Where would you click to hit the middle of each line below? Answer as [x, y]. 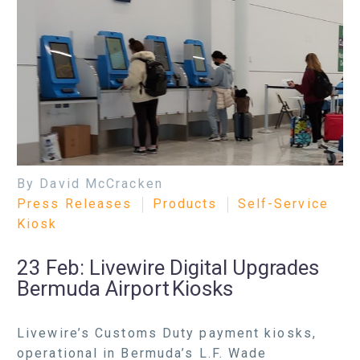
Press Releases [75, 203]
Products [185, 203]
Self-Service [283, 203]
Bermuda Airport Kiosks [125, 289]
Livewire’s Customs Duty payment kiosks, [167, 333]
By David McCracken [90, 183]
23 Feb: [53, 268]
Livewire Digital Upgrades [204, 268]
